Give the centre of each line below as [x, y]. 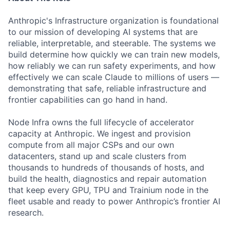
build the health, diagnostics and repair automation [107, 179]
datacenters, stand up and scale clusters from [97, 156]
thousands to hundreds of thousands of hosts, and [106, 167]
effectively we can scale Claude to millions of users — [114, 77]
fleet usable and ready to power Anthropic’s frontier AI [114, 201]
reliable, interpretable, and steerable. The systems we [112, 43]
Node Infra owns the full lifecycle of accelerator [101, 122]
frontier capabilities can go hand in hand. [88, 100]
